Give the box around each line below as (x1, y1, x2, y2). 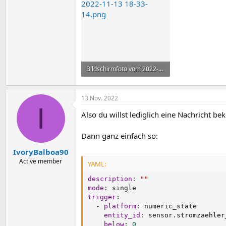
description (88, 175, 132, 183)
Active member (19, 156, 62, 165)
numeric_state (140, 202, 197, 210)
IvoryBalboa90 (13, 146, 69, 157)
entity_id (104, 211, 140, 219)
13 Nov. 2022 (81, 94, 118, 103)
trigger (88, 193, 116, 201)
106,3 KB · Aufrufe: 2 (86, 79, 143, 88)
